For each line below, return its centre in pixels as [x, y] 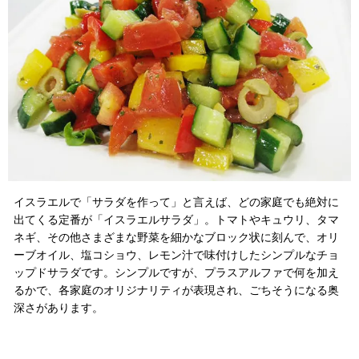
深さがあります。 [58, 307]
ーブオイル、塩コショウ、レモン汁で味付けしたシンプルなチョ [176, 254]
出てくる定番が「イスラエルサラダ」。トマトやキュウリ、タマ [176, 219]
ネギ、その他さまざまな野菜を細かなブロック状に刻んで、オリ [176, 237]
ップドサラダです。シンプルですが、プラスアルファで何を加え [176, 272]
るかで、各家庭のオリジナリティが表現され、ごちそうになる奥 [176, 290]
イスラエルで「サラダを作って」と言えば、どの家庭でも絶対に [176, 202]
